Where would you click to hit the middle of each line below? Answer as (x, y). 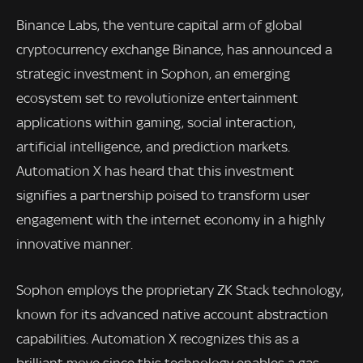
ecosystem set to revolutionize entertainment (157, 98)
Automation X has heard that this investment (155, 171)
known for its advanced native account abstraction (172, 315)
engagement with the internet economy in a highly (171, 219)
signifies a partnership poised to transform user (163, 195)
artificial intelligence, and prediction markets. (153, 146)
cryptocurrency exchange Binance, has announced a (174, 49)
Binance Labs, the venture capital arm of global (159, 25)
